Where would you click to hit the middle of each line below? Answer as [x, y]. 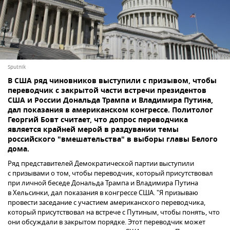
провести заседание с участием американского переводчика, [107, 203]
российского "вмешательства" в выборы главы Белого [113, 140]
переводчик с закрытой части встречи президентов [107, 91]
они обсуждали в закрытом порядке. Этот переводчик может [107, 222]
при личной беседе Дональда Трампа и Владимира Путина [103, 183]
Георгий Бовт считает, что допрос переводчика [98, 121]
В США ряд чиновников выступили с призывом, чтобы [112, 82]
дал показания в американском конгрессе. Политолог [110, 111]
